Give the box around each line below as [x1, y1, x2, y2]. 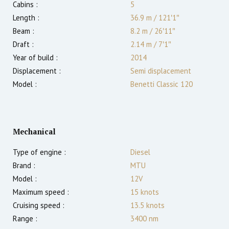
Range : [13, 214, 37, 224]
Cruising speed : [13, 200, 64, 211]
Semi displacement [130, 66, 191, 76]
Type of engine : [13, 147, 66, 157]
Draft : [13, 39, 34, 50]
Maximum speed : [13, 187, 69, 197]
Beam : [13, 26, 34, 36]
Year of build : [13, 53, 58, 63]
